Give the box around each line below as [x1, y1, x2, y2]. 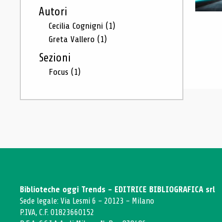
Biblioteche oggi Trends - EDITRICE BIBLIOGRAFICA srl [20, 185, 215, 194]
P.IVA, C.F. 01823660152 [20, 208, 94, 217]
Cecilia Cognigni [49, 21, 106, 31]
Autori [39, 5, 67, 18]
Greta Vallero [49, 34, 97, 44]
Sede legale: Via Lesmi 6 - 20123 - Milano [20, 196, 154, 206]
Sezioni [39, 52, 71, 64]
